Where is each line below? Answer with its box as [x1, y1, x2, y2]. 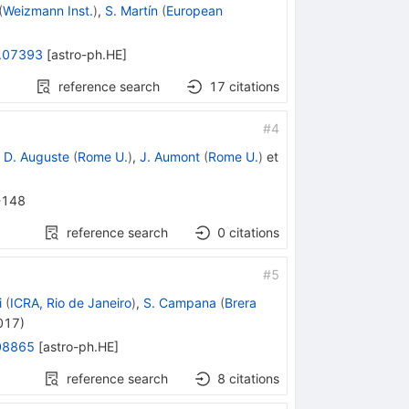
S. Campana [142, 294, 216, 310]
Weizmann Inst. [2, 2, 93, 18]
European [165, 2, 223, 18]
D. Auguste [3, 148, 69, 164]
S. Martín [104, 2, 158, 18]
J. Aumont [139, 148, 200, 164]
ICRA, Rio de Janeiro [9, 294, 131, 310]
